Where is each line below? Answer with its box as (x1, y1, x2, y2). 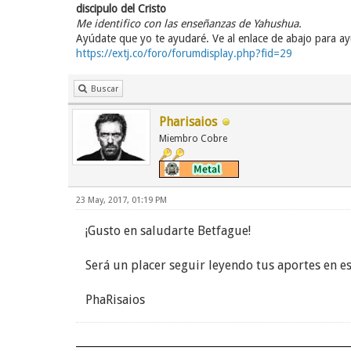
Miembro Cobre (159, 133, 227, 145)
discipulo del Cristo (76, 2, 166, 16)
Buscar (91, 84, 118, 95)
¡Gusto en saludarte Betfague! (85, 223, 251, 239)
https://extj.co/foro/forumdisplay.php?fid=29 (76, 47, 292, 60)
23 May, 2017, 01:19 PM (76, 195, 167, 206)
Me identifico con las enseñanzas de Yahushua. (76, 17, 302, 31)
